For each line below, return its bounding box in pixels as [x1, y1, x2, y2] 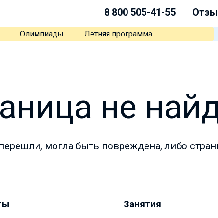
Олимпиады [19, 29, 64, 38]
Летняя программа [84, 29, 152, 38]
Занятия [123, 199, 161, 210]
